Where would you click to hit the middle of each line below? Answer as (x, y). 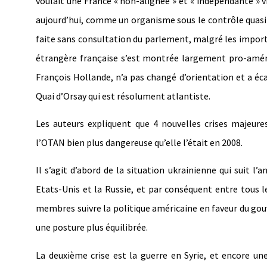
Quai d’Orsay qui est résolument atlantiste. (123, 96)
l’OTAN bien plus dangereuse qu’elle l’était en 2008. (139, 142)
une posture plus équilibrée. (92, 227)
